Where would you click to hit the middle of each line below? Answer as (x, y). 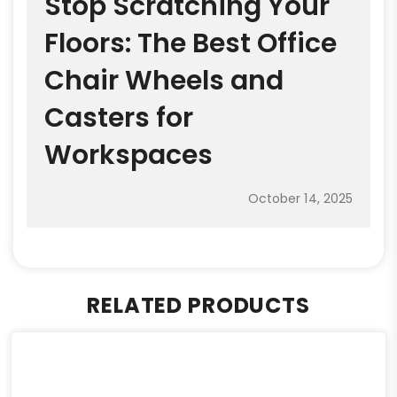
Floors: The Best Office (191, 43)
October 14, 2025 (300, 198)
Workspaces (128, 155)
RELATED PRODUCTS (198, 306)
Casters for (119, 117)
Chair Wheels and (164, 80)
